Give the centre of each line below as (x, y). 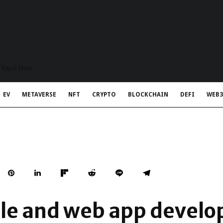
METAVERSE (39, 95)
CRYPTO (104, 95)
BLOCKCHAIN (148, 95)
